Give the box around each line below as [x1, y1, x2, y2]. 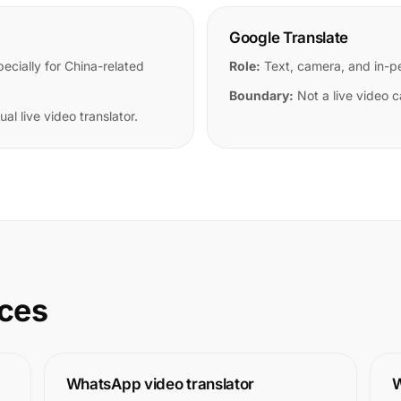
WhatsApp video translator [65, 375, 255, 393]
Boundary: [229, 88, 294, 103]
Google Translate [229, 29, 349, 47]
